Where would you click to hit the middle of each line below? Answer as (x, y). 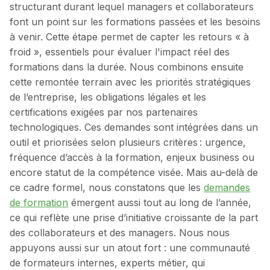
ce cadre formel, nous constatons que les (107, 187)
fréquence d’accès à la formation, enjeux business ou (132, 157)
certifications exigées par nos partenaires (104, 112)
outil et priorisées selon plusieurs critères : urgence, (128, 142)
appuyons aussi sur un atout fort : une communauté (130, 247)
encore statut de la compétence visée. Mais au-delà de (134, 172)
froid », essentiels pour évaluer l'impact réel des (120, 52)
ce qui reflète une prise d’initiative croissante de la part (134, 217)
